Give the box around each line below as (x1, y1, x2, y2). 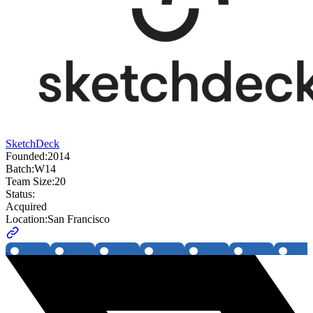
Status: (6, 188, 35, 201)
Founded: (6, 150, 48, 163)
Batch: (6, 163, 34, 175)
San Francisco (48, 213, 110, 226)
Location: (6, 213, 48, 226)
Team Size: (6, 175, 54, 188)
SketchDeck (6, 138, 59, 150)
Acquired (6, 201, 47, 213)
